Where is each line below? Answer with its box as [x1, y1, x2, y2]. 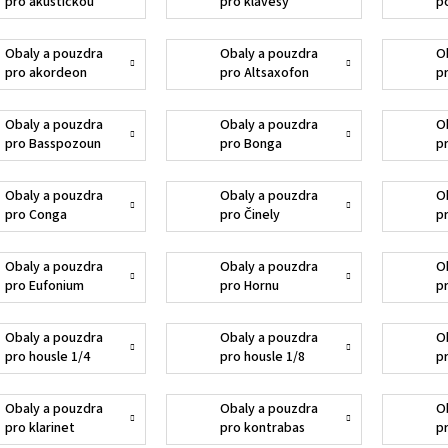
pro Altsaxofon [220, 63, 310, 84]
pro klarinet [4, 418, 75, 439]
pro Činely [220, 205, 281, 226]
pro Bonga [220, 134, 283, 155]
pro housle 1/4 [4, 347, 90, 368]
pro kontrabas [220, 418, 306, 439]
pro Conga [4, 205, 67, 226]
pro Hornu [220, 276, 280, 297]
